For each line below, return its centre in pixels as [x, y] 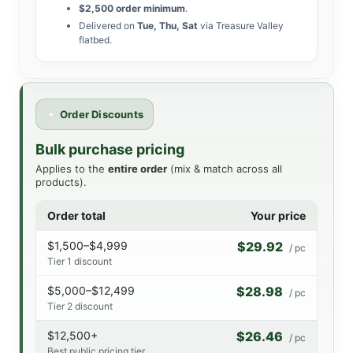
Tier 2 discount [80, 306]
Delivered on [108, 25]
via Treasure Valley [241, 25]
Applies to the [72, 168]
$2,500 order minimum [132, 8]
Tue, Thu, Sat [167, 25]
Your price [278, 215]
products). [61, 182]
